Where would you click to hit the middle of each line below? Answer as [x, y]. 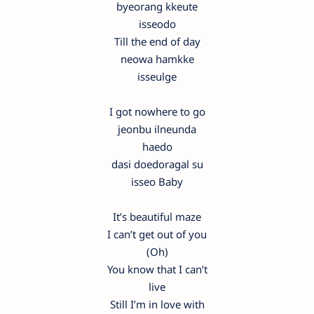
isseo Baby [157, 181]
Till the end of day [157, 41]
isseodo [157, 23]
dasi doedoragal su [157, 164]
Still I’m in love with [157, 304]
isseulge [157, 76]
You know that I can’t [157, 269]
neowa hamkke [157, 59]
